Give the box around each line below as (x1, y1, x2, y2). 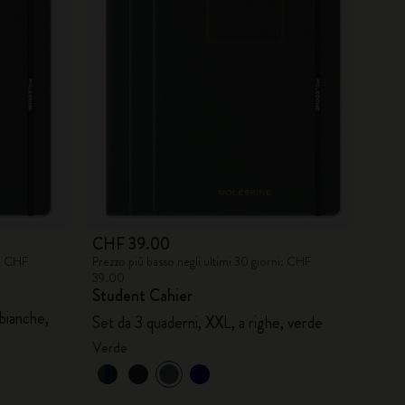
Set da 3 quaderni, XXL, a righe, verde (91, 310, 323, 334)
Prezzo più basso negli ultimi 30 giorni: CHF (91, 251, 311, 270)
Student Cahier (91, 283, 193, 307)
